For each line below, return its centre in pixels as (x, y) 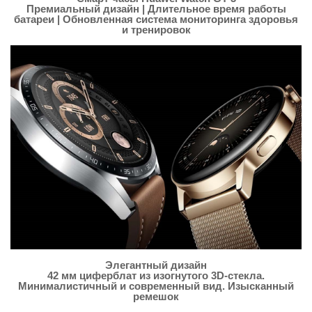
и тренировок (156, 30)
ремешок (156, 297)
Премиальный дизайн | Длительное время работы (156, 9)
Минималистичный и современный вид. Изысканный (156, 286)
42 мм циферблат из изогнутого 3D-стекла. (156, 276)
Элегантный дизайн (156, 265)
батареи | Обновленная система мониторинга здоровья (156, 19)
